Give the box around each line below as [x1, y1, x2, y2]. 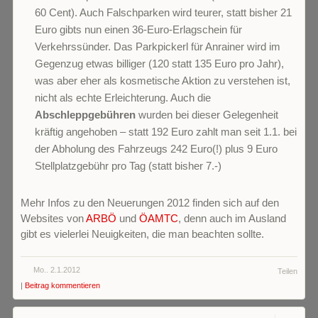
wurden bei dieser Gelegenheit [136, 109, 278, 121]
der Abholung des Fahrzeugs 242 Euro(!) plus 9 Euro [35, 143, 278, 155]
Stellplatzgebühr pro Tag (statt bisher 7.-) [35, 160, 221, 172]
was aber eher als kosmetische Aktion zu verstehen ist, [35, 75, 290, 87]
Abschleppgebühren [35, 109, 136, 121]
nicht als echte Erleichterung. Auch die [35, 92, 211, 104]
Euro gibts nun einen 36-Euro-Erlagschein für [35, 23, 242, 36]
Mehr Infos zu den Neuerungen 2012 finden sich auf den [21, 197, 279, 209]
